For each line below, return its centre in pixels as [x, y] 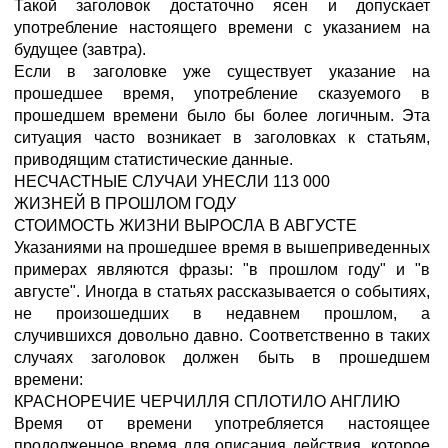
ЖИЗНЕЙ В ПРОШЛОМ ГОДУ [125, 203]
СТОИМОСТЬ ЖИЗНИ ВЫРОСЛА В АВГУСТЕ [185, 225]
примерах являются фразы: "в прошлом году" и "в [222, 269]
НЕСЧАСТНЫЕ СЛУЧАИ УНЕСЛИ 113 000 [172, 181]
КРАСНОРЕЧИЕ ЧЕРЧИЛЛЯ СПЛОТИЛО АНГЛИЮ [207, 401]
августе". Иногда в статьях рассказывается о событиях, [222, 291]
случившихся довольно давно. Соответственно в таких [222, 335]
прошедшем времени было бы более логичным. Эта [222, 115]
